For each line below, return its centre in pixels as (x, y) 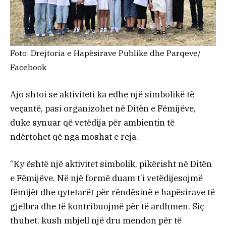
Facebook (28, 67)
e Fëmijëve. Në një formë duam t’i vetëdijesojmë (106, 178)
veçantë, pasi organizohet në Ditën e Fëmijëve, (103, 108)
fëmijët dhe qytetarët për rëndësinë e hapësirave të (112, 192)
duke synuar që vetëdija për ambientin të (92, 122)
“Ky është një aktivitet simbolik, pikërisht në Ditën (111, 164)
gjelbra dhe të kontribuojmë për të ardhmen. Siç (107, 206)
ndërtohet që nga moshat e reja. (74, 136)
